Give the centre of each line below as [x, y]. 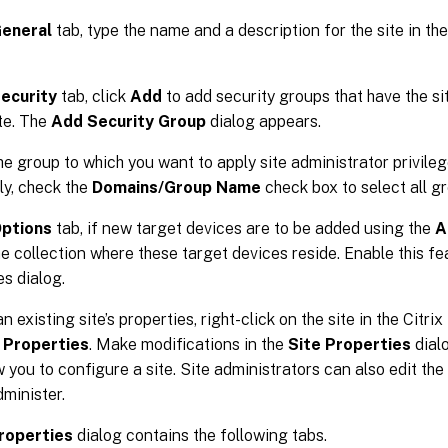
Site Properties [349, 344]
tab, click [93, 96]
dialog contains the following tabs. [200, 435]
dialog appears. [263, 121]
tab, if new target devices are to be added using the [243, 228]
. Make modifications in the [188, 344]
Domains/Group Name [176, 187]
